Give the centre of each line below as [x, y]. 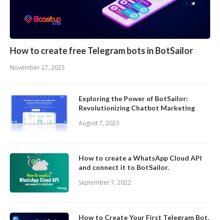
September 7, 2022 [105, 183]
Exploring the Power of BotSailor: [133, 99]
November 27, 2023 [37, 68]
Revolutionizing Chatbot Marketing [137, 108]
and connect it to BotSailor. [124, 167]
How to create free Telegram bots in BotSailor [101, 51]
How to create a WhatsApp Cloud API [140, 158]
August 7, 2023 [99, 123]
